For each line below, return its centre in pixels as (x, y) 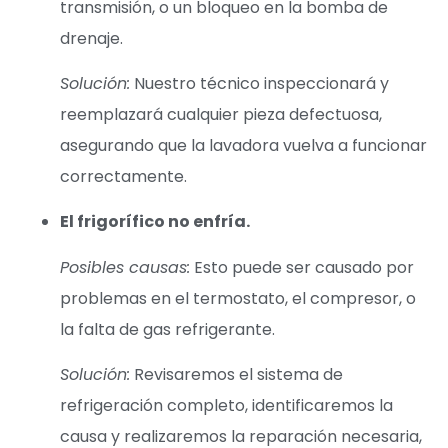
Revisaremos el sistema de (236, 375)
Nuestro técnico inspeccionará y (259, 83)
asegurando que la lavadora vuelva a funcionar (243, 145)
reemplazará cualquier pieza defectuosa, (221, 114)
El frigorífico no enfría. (155, 222)
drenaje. (91, 38)
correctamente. (123, 176)
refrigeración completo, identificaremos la (226, 406)
